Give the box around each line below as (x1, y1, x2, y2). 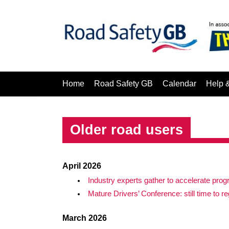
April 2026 (62, 162, 101, 170)
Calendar (163, 79, 196, 88)
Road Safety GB (94, 79, 153, 88)
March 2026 (62, 214, 107, 222)
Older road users (70, 122, 183, 138)
